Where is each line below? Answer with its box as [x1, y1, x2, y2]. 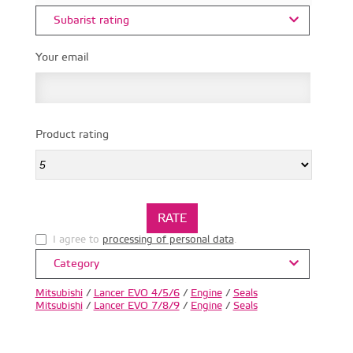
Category [50, 256, 99, 271]
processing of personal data [102, 232, 234, 246]
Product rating [35, 127, 109, 142]
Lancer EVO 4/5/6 [93, 286, 180, 299]
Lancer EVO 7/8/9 [93, 299, 180, 312]
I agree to [52, 232, 102, 246]
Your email [35, 50, 88, 65]
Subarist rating [50, 13, 129, 28]
